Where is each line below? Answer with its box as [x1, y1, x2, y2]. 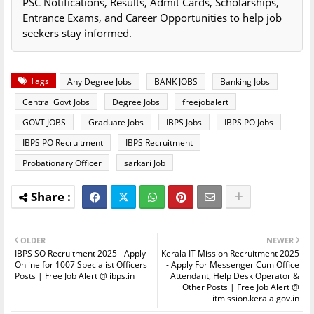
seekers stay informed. [22, 26, 132, 41]
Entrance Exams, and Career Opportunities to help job [22, 11, 282, 25]
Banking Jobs [220, 76, 270, 88]
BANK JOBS [154, 76, 198, 88]
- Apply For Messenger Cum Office [166, 259, 299, 271]
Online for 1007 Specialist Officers [15, 259, 147, 271]
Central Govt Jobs [22, 96, 90, 109]
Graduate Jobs [88, 116, 144, 129]
